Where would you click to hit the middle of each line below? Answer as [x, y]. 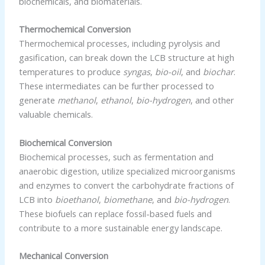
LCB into [37, 199]
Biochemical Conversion [65, 142]
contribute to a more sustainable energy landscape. [120, 227]
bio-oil [168, 72]
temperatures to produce [71, 72]
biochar [218, 72]
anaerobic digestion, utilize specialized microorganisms [127, 171]
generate [38, 100]
